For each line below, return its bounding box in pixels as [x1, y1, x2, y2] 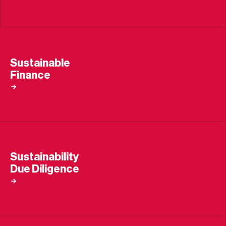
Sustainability [10, 151, 79, 163]
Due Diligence [10, 163, 79, 175]
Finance [10, 69, 50, 81]
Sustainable [10, 57, 70, 69]
